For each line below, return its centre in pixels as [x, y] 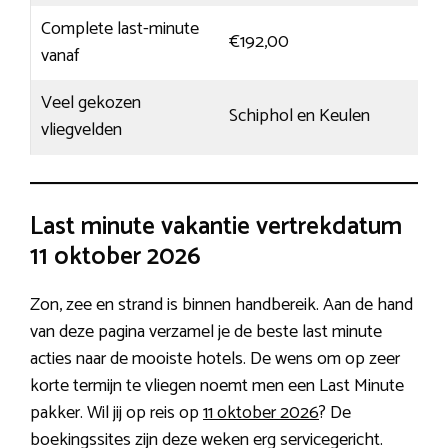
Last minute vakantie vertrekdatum [216, 227]
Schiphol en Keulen [299, 116]
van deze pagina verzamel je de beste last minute [206, 332]
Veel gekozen [91, 103]
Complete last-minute [120, 29]
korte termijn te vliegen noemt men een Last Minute [217, 386]
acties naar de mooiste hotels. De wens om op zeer [215, 359]
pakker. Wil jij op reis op [116, 413]
